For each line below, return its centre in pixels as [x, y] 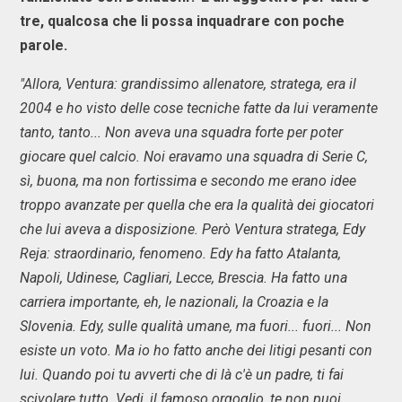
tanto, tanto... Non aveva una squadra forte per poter [181, 132]
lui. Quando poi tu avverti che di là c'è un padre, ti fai [182, 374]
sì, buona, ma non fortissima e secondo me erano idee [188, 180]
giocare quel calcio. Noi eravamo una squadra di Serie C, [194, 156]
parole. [44, 45]
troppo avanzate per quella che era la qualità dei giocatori [197, 205]
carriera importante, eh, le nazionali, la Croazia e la [174, 301]
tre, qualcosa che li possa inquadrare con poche [182, 21]
